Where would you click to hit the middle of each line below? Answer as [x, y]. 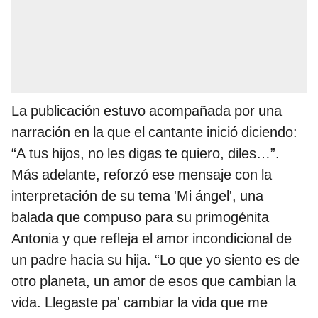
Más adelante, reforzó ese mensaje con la [142, 174]
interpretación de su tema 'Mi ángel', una [137, 196]
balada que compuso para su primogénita [140, 217]
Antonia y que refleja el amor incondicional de [152, 238]
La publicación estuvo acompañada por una [147, 110]
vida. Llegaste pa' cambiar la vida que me [139, 302]
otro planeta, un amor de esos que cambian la [154, 281]
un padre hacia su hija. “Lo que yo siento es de [155, 259]
